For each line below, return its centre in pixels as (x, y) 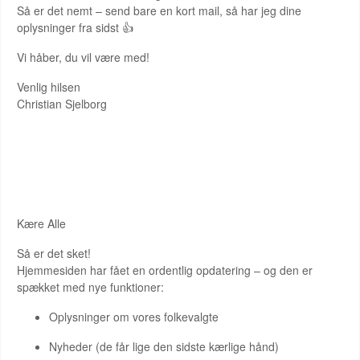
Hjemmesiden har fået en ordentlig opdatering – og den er (165, 270)
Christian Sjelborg (62, 104)
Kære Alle (43, 223)
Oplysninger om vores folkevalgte (134, 317)
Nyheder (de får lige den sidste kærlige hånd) (164, 346)
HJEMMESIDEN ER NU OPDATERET (129, 174)
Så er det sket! (55, 253)
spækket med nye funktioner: (90, 287)
